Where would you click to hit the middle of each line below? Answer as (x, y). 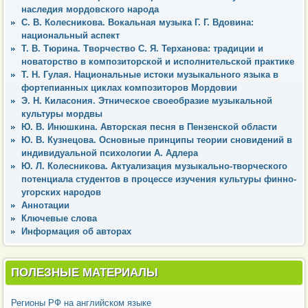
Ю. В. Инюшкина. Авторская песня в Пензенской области (149, 126)
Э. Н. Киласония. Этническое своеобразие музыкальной (147, 100)
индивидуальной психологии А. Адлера (110, 153)
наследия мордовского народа (90, 9)
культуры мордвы (62, 113)
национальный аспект (70, 35)
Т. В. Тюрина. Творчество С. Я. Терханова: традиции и (142, 48)
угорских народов (61, 192)
